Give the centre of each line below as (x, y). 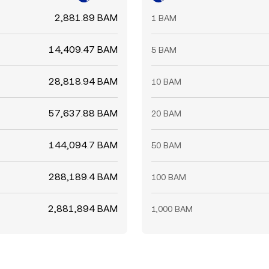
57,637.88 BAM (83, 113)
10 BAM (166, 82)
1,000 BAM (172, 209)
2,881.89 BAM (86, 18)
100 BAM (169, 177)
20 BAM (166, 113)
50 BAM (166, 145)
